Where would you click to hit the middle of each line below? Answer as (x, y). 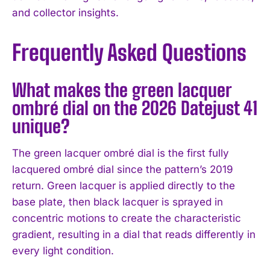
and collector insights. (65, 13)
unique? (41, 126)
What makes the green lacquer (122, 90)
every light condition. (63, 251)
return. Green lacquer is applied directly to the (124, 186)
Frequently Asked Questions (129, 53)
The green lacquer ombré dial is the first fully (121, 153)
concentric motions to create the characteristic (127, 218)
